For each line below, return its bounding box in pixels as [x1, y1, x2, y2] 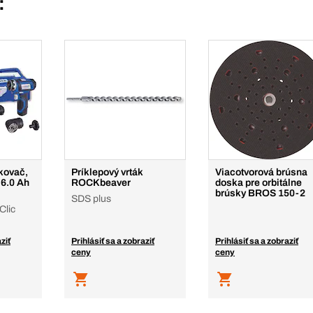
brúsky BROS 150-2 [215, 188, 305, 198]
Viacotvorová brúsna [215, 167, 307, 177]
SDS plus [71, 194, 111, 204]
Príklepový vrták [71, 167, 143, 177]
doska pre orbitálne [215, 177, 302, 188]
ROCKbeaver [71, 177, 131, 188]
